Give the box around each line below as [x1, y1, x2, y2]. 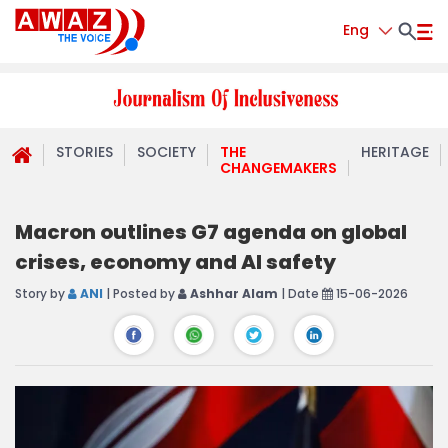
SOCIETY [137, 142, 196, 162]
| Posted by [103, 285, 178, 302]
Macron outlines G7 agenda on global [15, 218, 407, 246]
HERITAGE [361, 142, 429, 162]
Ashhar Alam [187, 285, 278, 302]
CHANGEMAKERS [220, 158, 337, 178]
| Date [278, 285, 322, 302]
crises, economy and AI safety [15, 248, 336, 276]
